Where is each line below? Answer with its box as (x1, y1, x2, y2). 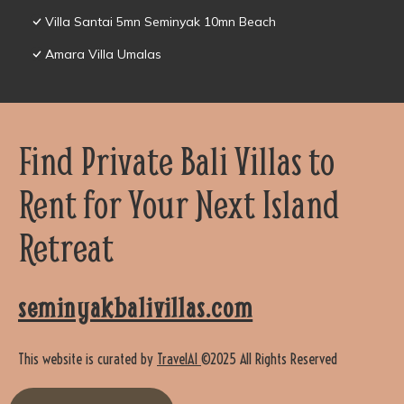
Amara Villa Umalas (45, 46, 161, 63)
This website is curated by (18, 350, 157, 369)
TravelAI (157, 350, 201, 369)
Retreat (18, 222, 114, 272)
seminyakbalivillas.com (18, 291, 253, 326)
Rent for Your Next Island (18, 179, 340, 229)
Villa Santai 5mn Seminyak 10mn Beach (45, 14, 276, 31)
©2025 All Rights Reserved (201, 350, 337, 369)
